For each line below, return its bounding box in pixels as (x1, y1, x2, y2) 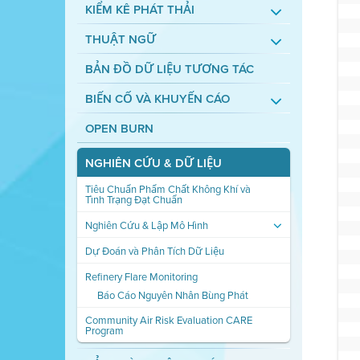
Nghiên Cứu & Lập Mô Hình (84, 218, 208, 233)
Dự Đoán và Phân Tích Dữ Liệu (84, 243, 224, 259)
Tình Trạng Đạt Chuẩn (84, 192, 182, 207)
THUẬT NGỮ (84, 31, 156, 48)
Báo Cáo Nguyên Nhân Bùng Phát (96, 288, 248, 303)
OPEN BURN (84, 120, 153, 137)
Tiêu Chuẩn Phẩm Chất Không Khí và (84, 182, 251, 197)
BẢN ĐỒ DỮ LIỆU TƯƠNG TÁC (84, 60, 254, 78)
